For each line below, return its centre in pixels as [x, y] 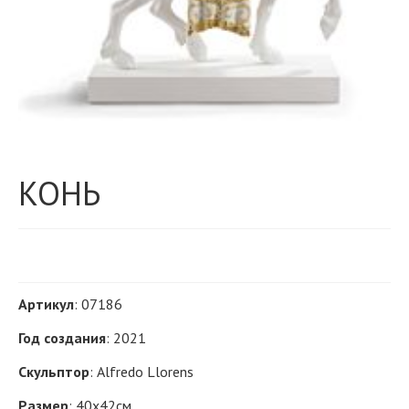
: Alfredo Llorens [142, 371]
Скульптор [54, 371]
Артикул [46, 304]
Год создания [62, 337]
